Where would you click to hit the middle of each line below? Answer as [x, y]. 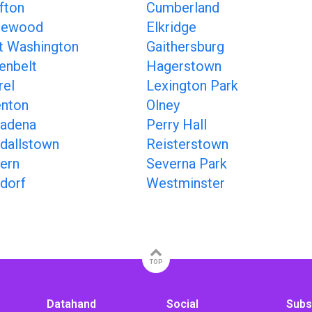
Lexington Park [192, 86]
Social [182, 304]
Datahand [72, 304]
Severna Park [187, 164]
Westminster [186, 183]
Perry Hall [177, 125]
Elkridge [171, 27]
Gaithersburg [185, 47]
